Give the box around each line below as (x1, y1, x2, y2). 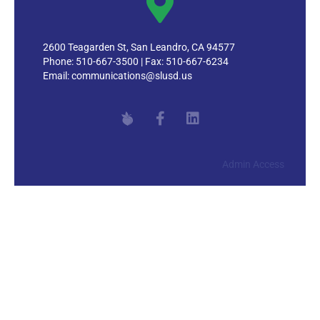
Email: (43, 70, 71, 81)
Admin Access (222, 159, 284, 170)
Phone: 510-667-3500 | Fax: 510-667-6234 (43, 56, 229, 67)
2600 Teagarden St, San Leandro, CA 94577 (43, 41, 235, 53)
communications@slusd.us (71, 70, 192, 81)
